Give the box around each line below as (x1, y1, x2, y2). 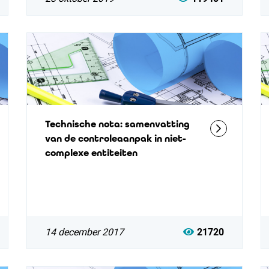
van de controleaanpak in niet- (44, 133, 186, 144)
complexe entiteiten (44, 147, 138, 159)
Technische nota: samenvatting (44, 118, 190, 130)
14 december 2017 (44, 226, 124, 238)
